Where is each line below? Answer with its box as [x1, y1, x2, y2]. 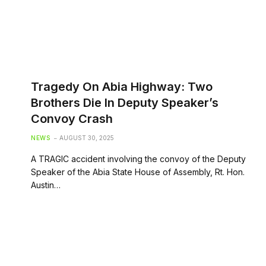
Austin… [31, 179, 61, 190]
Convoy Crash [31, 111, 113, 126]
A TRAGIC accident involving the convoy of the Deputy [31, 153, 246, 164]
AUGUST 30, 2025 [59, 134, 114, 141]
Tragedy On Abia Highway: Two [31, 79, 213, 94]
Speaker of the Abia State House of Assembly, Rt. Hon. [31, 166, 245, 177]
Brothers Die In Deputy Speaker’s [31, 95, 218, 110]
